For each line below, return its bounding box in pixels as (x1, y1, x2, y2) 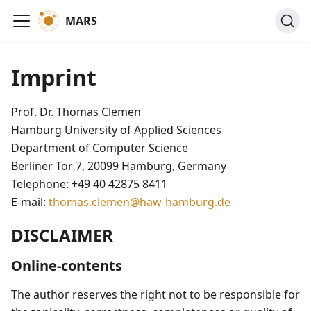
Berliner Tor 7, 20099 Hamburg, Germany (11, 158, 226, 174)
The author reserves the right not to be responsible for (11, 287, 300, 302)
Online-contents (11, 256, 122, 275)
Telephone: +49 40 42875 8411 (11, 176, 167, 192)
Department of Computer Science (11, 140, 188, 155)
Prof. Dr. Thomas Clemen (11, 104, 141, 119)
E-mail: (11, 194, 49, 210)
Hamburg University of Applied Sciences (11, 122, 221, 137)
